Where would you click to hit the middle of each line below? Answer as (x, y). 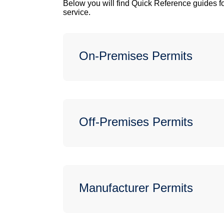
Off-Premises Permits (136, 122)
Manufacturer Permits (136, 188)
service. (77, 12)
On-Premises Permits (136, 56)
